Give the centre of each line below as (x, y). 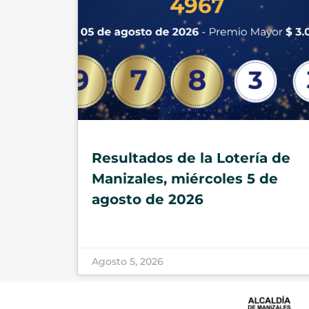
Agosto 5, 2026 (128, 262)
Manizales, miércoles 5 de (185, 179)
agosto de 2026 (148, 200)
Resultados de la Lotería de (191, 158)
